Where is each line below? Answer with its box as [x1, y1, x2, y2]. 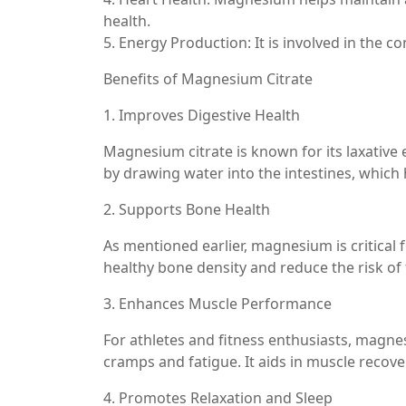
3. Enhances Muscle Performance [103, 293, 332, 314]
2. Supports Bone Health [103, 198, 270, 219]
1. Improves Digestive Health [103, 104, 300, 125]
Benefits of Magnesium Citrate [103, 68, 313, 89]
